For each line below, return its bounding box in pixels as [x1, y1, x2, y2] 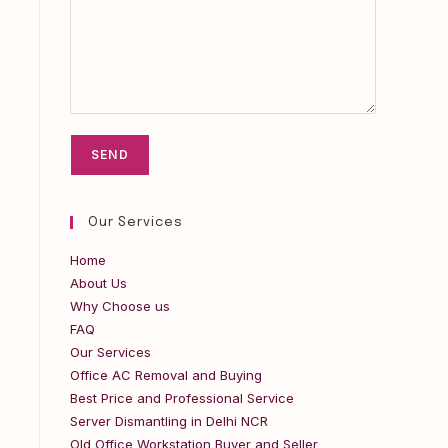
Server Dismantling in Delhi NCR [70, 413, 268, 429]
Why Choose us [70, 298, 170, 314]
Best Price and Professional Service [70, 390, 294, 406]
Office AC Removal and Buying [70, 367, 262, 383]
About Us [70, 275, 127, 291]
